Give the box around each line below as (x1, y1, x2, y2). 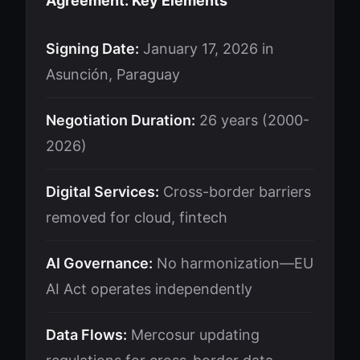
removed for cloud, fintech (46, 209, 227, 226)
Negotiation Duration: (46, 112, 195, 129)
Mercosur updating (127, 326, 260, 343)
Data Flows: (46, 326, 127, 343)
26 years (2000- (195, 112, 309, 129)
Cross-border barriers (159, 183, 311, 200)
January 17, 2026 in (139, 40, 274, 57)
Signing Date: (46, 40, 139, 57)
